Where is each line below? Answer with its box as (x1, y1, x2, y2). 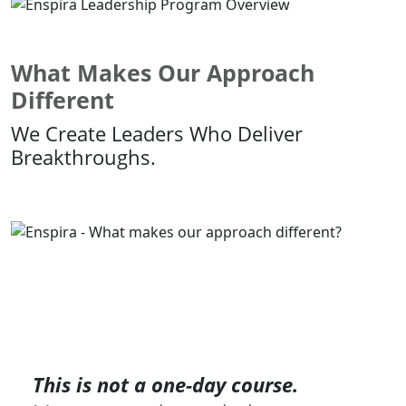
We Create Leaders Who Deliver (11, 120, 303, 147)
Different (11, 83, 114, 115)
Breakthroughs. (11, 143, 156, 170)
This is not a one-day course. (33, 372, 298, 399)
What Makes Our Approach (11, 56, 314, 88)
